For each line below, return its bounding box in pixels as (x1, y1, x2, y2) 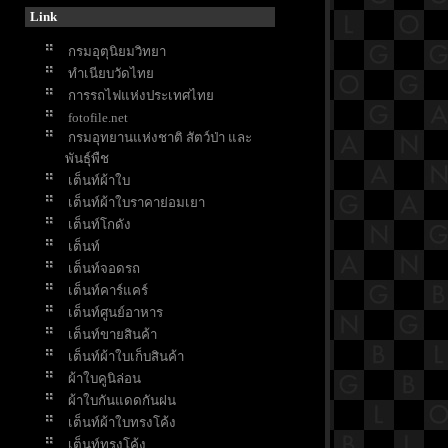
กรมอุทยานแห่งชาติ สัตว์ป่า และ (68, 130, 252, 146)
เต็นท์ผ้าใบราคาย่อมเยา (68, 195, 205, 211)
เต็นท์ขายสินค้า (68, 327, 157, 343)
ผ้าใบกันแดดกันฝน (68, 393, 176, 409)
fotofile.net (68, 110, 128, 126)
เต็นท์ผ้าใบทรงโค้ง (68, 415, 176, 431)
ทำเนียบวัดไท (68, 66, 154, 82)
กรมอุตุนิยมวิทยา (68, 44, 166, 60)
